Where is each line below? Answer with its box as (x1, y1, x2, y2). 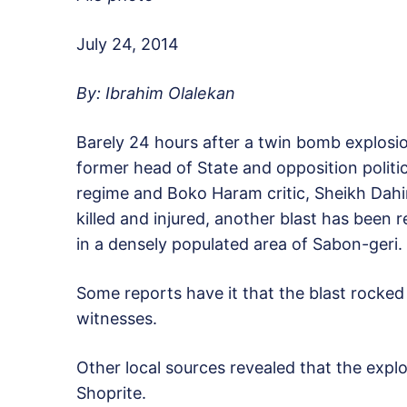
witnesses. (76, 309, 157, 329)
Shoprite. (76, 383, 146, 403)
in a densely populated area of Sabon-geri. (76, 234, 402, 254)
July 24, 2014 (76, 35, 179, 55)
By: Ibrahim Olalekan (76, 84, 235, 104)
